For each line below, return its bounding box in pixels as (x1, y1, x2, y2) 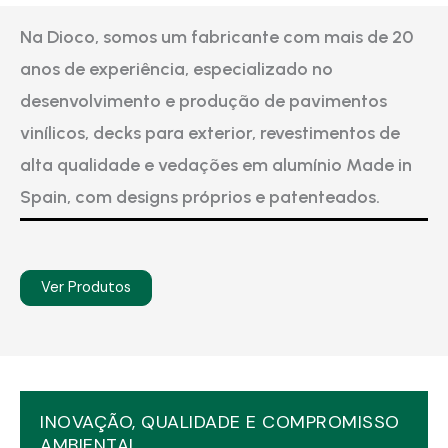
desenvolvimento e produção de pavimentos (20, 90, 387, 113)
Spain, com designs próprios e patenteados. (20, 186, 380, 209)
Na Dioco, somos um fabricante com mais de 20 (20, 26, 413, 49)
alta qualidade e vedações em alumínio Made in (20, 154, 412, 177)
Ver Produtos (41, 278, 131, 298)
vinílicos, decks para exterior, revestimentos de (20, 122, 400, 145)
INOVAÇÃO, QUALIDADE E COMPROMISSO (40, 410, 400, 435)
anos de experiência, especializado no (20, 58, 333, 81)
